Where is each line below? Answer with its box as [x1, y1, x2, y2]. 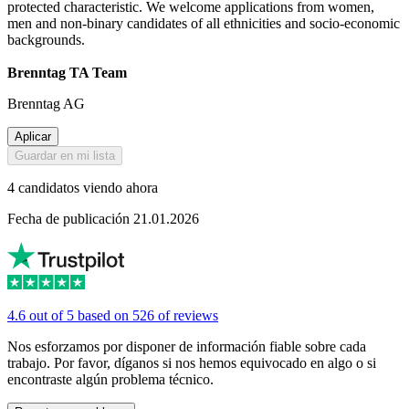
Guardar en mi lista [15, 149, 115, 163]
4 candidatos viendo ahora [7, 180, 158, 196]
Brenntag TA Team [7, 65, 127, 81]
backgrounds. [7, 32, 85, 48]
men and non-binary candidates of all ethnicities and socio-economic [7, 16, 400, 32]
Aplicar [15, 130, 51, 144]
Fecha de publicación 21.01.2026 [7, 211, 199, 227]
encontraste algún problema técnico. [7, 372, 214, 388]
